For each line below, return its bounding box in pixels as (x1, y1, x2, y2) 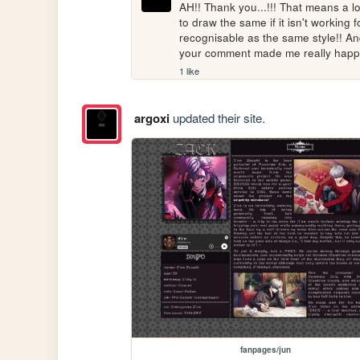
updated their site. (169, 108, 265, 126)
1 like (179, 64, 200, 78)
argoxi (133, 108, 170, 127)
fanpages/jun (239, 344, 291, 356)
